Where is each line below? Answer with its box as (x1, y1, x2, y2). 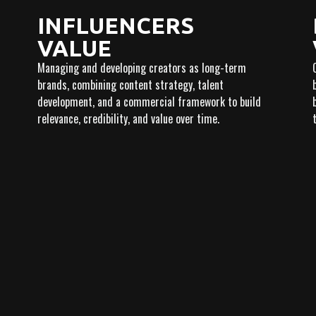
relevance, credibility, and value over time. (37, 109, 219, 127)
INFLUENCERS (37, 12, 194, 38)
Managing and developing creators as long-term (37, 59, 246, 76)
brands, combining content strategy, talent (37, 75, 224, 93)
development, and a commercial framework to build (37, 92, 261, 110)
